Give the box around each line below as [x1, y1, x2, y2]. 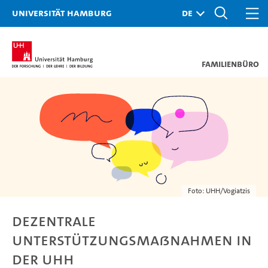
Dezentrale [12, 210, 96, 232]
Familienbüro [202, 57, 259, 70]
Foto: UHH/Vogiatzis [188, 186, 250, 196]
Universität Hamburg [12, 6, 112, 19]
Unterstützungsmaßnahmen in [12, 229, 252, 251]
